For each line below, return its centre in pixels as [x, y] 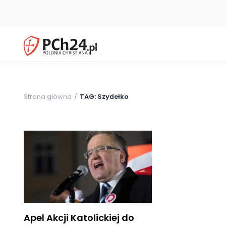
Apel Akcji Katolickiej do [79, 217]
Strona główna [48, 96]
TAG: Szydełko [104, 96]
